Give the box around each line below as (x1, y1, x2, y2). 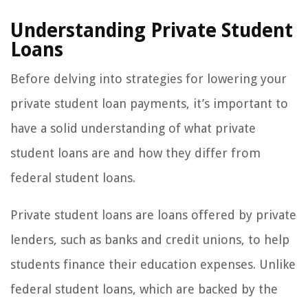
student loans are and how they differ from (10, 146, 261, 161)
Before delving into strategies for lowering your (10, 71, 287, 87)
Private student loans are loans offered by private (10, 208, 296, 223)
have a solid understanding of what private (10, 121, 256, 136)
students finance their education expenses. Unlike (10, 257, 296, 272)
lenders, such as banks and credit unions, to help (10, 232, 289, 247)
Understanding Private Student (10, 19, 293, 43)
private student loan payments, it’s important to (10, 96, 288, 111)
